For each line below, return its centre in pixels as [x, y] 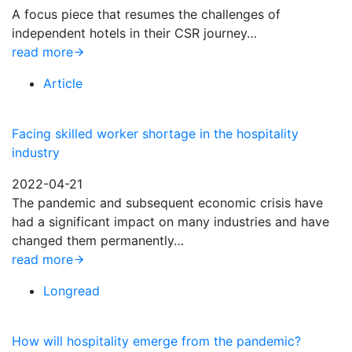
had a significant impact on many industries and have [170, 222]
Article [63, 83]
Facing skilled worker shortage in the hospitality [155, 134]
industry [36, 152]
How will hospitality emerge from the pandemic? [156, 341]
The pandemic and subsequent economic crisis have [167, 203]
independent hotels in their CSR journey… [134, 33]
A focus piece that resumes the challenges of [146, 14]
